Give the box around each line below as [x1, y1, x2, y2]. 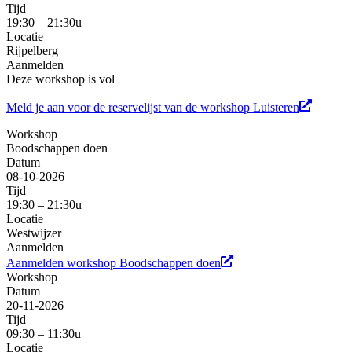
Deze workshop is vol [6, 72, 115, 86]
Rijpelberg [6, 44, 58, 58]
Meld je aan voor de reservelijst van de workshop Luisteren [6, 101, 299, 115]
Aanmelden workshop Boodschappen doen [6, 256, 221, 270]
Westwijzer [6, 226, 61, 240]
